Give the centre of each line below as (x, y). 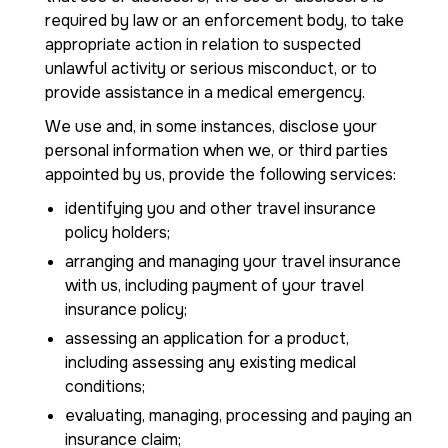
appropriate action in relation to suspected (203, 44)
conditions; (105, 386)
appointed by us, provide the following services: (220, 174)
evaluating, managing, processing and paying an (238, 415)
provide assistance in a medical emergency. (205, 92)
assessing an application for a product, (207, 338)
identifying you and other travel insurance (220, 208)
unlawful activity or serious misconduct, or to (211, 68)
